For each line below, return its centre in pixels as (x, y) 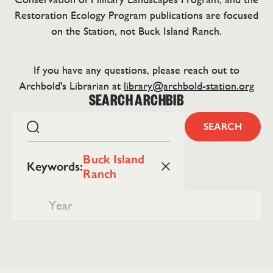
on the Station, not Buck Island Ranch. (136, 31)
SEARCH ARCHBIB (136, 103)
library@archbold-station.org (189, 86)
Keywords (54, 166)
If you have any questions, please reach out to (136, 70)
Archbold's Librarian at (71, 86)
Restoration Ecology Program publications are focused (136, 15)
